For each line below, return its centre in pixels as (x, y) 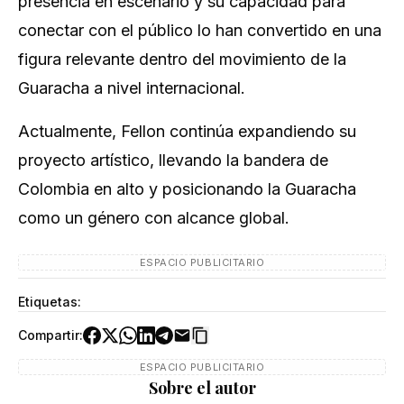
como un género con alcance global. (154, 218)
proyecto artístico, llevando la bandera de (173, 160)
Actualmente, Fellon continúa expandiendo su (187, 131)
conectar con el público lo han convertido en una (200, 30)
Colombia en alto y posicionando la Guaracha (187, 189)
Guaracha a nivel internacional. (132, 88)
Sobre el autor (202, 388)
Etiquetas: (50, 302)
